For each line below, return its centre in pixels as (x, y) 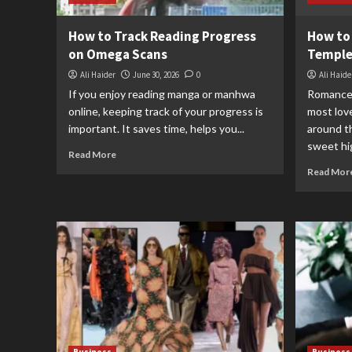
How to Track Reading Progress (162, 36)
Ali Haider (98, 75)
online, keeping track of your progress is (166, 111)
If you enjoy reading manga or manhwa (162, 94)
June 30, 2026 (156, 75)
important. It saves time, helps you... (156, 128)
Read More (92, 154)
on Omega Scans (118, 54)
